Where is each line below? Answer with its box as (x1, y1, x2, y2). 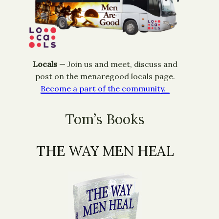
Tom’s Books (65, 110, 145, 129)
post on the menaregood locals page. (35, 71, 175, 82)
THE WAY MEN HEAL (36, 142, 174, 160)
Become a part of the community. (40, 84, 170, 94)
